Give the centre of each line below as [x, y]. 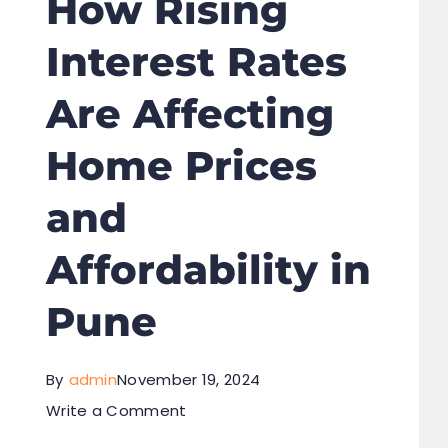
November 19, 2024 [189, 379]
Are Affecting [189, 113]
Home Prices [181, 165]
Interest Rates [196, 61]
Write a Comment [116, 410]
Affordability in [208, 269]
